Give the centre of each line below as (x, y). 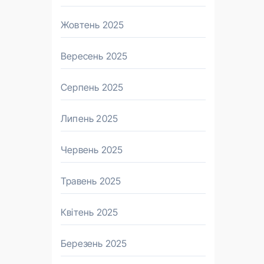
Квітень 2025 (90, 212)
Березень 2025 (94, 243)
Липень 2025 (90, 118)
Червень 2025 (92, 150)
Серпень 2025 (92, 87)
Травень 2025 (91, 181)
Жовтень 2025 (93, 25)
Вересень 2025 (94, 56)
